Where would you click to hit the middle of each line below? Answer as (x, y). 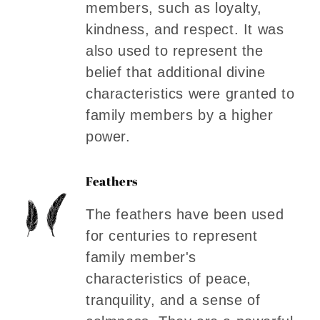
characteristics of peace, (169, 278)
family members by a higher (180, 115)
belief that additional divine (176, 72)
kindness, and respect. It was (185, 29)
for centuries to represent (172, 235)
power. (108, 136)
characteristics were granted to (190, 93)
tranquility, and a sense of (173, 300)
